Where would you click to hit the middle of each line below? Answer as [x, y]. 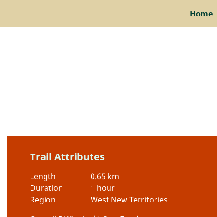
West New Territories [129, 200]
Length [43, 176]
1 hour [102, 188]
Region [43, 200]
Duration [46, 188]
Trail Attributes [67, 157]
